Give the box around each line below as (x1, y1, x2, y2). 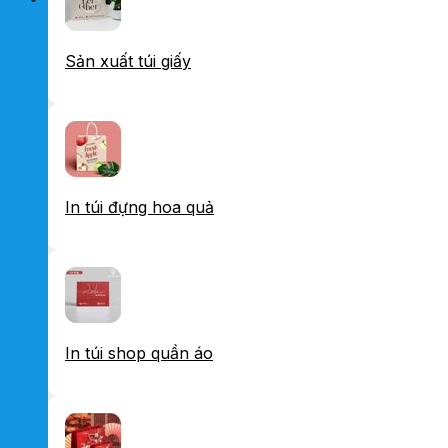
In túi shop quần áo (65, 343, 213, 363)
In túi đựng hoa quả (65, 197, 214, 217)
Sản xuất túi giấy (65, 51, 191, 71)
